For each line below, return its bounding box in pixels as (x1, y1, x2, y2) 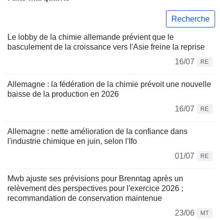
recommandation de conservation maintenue (7, 194, 162, 203)
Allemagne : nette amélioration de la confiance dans (7, 127, 188, 136)
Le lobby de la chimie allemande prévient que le (7, 33, 174, 42)
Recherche (171, 14, 210, 23)
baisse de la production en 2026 (7, 90, 119, 99)
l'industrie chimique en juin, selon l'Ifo (7, 137, 137, 146)
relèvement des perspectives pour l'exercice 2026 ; (7, 184, 183, 193)
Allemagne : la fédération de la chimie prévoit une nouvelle (7, 80, 211, 89)
